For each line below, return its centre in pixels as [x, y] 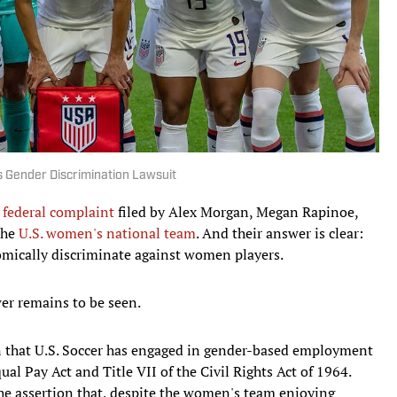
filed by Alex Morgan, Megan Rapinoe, [236, 211]
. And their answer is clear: [280, 233]
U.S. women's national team [107, 233]
